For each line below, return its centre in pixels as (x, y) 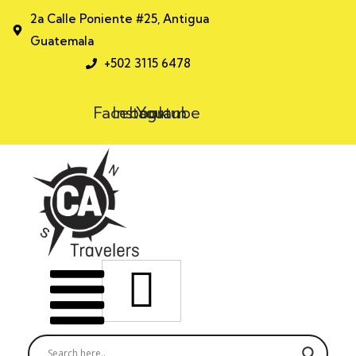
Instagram (149, 112)
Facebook (130, 112)
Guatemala (62, 41)
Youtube (168, 112)
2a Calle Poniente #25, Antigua (119, 19)
